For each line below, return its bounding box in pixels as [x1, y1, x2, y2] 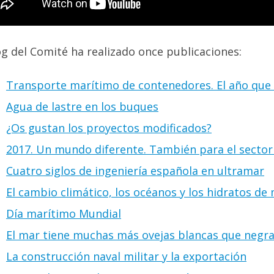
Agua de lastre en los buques [6, 99, 158, 114]
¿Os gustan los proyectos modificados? [6, 120, 212, 136]
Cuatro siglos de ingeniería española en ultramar [6, 163, 264, 179]
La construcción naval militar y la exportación [6, 249, 246, 264]
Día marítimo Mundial [6, 206, 121, 221]
